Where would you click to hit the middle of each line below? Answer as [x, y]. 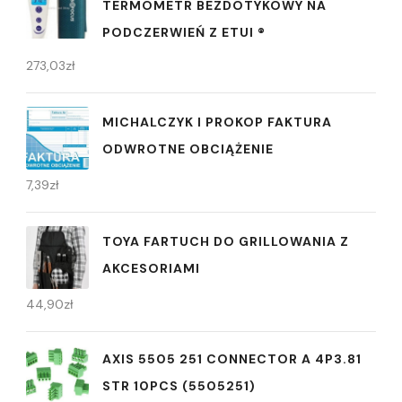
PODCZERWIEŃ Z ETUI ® [184, 32]
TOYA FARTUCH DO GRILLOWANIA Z [226, 242]
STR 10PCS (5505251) [179, 385]
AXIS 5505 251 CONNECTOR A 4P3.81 [232, 358]
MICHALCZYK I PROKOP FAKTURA [217, 122]
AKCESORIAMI [151, 269]
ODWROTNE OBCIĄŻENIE [188, 149]
